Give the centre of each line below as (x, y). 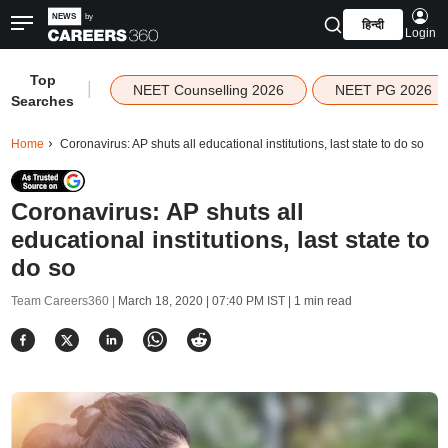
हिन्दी (372, 25)
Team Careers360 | (64, 301)
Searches (43, 101)
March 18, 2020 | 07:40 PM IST (201, 301)
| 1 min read (318, 301)
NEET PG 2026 (383, 90)
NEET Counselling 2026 (208, 90)
